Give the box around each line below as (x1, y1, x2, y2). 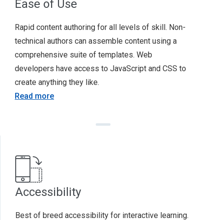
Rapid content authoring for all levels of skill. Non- (15, 23, 186, 32)
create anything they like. (15, 78, 99, 87)
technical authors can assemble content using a (15, 36, 177, 46)
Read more (15, 91, 54, 101)
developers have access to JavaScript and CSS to (15, 64, 186, 73)
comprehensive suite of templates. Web (15, 50, 152, 59)
